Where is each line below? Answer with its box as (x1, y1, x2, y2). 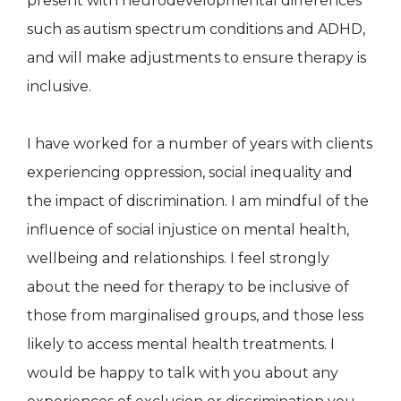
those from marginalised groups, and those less (27, 306, 363, 324)
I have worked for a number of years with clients (27, 134, 372, 152)
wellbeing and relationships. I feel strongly (27, 249, 329, 267)
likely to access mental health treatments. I (27, 335, 335, 353)
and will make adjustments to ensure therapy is (27, 48, 366, 66)
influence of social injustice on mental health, (27, 220, 349, 238)
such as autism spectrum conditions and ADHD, (27, 20, 365, 38)
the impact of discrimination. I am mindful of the (27, 192, 369, 209)
